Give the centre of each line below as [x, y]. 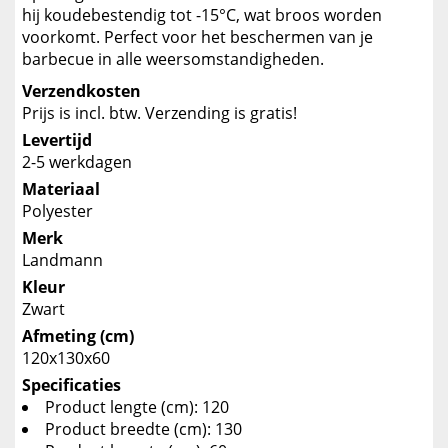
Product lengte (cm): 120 [137, 407]
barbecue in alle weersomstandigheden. [173, 59]
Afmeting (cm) [78, 336]
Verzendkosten [81, 91]
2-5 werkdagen [77, 162]
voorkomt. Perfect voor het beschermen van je [197, 37]
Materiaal [61, 189]
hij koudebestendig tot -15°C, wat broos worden [202, 15]
